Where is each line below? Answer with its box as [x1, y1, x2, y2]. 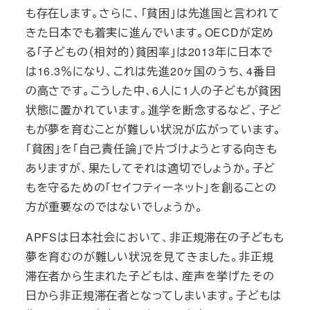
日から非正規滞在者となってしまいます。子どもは [25, 286, 282, 303]
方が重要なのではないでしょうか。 [25, 198, 203, 215]
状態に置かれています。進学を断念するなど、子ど [25, 101, 282, 118]
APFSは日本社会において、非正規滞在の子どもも [25, 228, 284, 245]
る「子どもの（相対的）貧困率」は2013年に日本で [25, 43, 273, 60]
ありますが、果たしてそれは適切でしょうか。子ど [25, 159, 276, 176]
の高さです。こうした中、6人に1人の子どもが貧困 [25, 82, 282, 98]
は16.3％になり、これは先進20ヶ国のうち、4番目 [25, 62, 277, 79]
